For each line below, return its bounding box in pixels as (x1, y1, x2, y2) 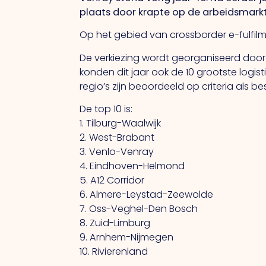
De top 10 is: (80, 102, 133, 116)
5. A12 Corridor (80, 173, 145, 187)
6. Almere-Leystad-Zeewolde (80, 187, 214, 201)
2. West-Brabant (80, 130, 155, 144)
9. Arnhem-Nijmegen (80, 230, 174, 244)
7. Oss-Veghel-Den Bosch (80, 201, 198, 216)
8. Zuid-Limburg (80, 216, 151, 230)
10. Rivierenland (80, 244, 148, 258)
